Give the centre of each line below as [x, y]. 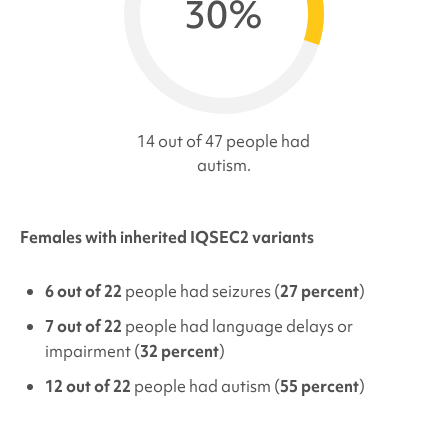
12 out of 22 [87, 386]
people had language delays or [238, 326]
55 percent [319, 386]
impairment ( [92, 351]
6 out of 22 [83, 291]
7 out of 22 [83, 326]
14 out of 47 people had [224, 141]
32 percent [179, 351]
